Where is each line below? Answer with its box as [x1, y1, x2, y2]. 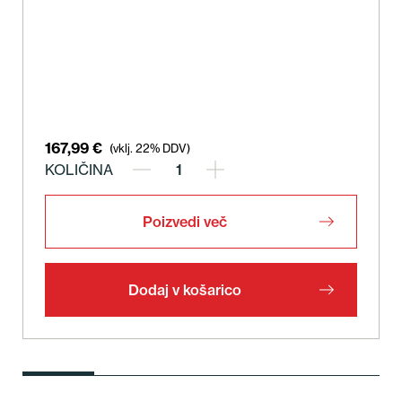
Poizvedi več [143, 213, 227, 232]
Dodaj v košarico [128, 281, 241, 300]
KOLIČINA [45, 161, 113, 179]
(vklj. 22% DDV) [109, 140, 190, 155]
